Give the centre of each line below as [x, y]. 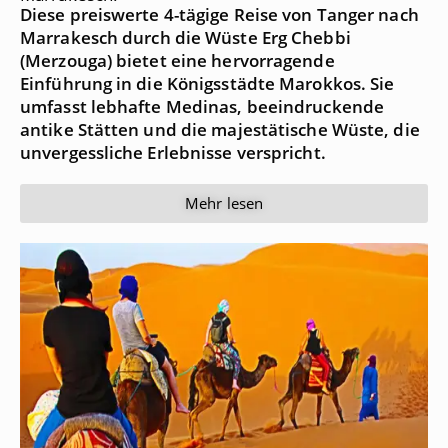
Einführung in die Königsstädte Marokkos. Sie [207, 84]
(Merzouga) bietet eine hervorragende [177, 61]
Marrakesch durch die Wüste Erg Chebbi [185, 38]
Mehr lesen [224, 203]
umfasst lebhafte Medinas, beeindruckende [202, 107]
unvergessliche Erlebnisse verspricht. [173, 153]
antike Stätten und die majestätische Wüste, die [220, 130]
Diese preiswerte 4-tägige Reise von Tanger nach [219, 15]
